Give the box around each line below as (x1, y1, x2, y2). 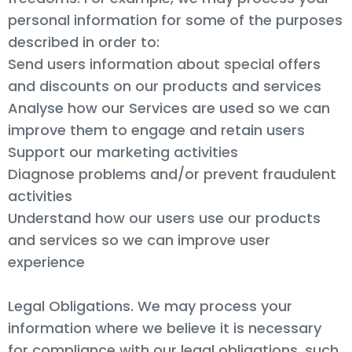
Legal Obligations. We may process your (8, 295, 292, 316)
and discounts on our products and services (8, 75, 321, 96)
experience (8, 251, 85, 272)
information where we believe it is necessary (8, 317, 321, 338)
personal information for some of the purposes (8, 9, 343, 30)
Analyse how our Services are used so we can (8, 97, 330, 118)
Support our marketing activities (8, 141, 238, 162)
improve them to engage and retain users (8, 119, 305, 140)
